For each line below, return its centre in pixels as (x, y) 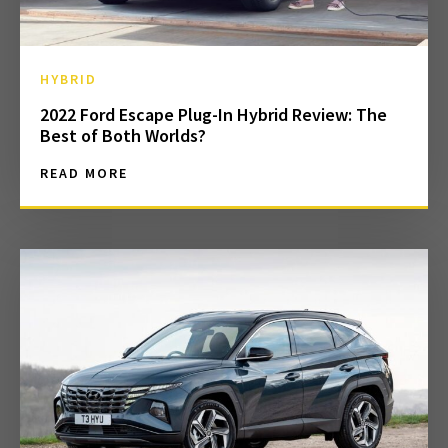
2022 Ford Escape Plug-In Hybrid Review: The (213, 115)
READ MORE (84, 173)
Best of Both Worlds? (123, 136)
